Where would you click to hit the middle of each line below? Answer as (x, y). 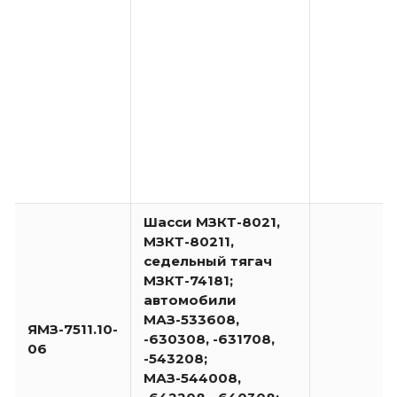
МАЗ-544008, (192, 378)
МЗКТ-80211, (189, 242)
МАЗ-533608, (191, 320)
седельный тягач (208, 261)
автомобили (190, 300)
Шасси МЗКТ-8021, (212, 222)
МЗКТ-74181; (188, 281)
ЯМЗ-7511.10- (73, 330)
